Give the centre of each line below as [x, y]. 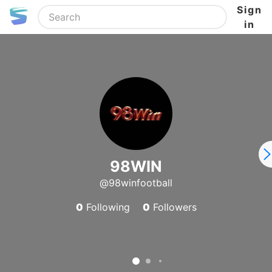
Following [106, 207]
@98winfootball [136, 183]
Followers [173, 207]
